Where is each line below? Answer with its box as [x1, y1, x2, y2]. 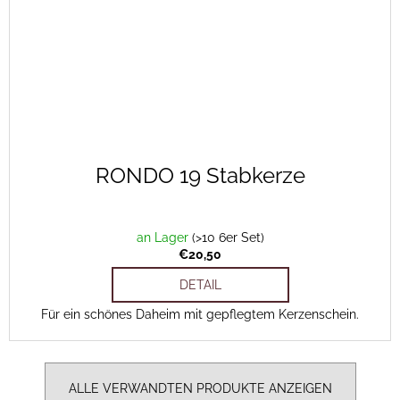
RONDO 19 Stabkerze [95, 162, 305, 189]
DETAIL [179, 278, 221, 293]
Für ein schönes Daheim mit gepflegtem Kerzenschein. [41, 307, 359, 322]
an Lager [136, 230, 192, 246]
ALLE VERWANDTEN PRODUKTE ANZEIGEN [68, 381, 332, 396]
